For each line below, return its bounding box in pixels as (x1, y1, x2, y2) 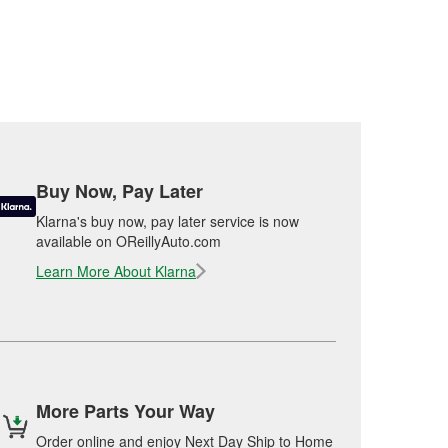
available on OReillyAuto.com (36, 231, 221, 251)
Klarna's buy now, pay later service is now (36, 211, 299, 231)
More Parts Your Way (36, 398, 215, 424)
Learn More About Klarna (36, 261, 196, 281)
